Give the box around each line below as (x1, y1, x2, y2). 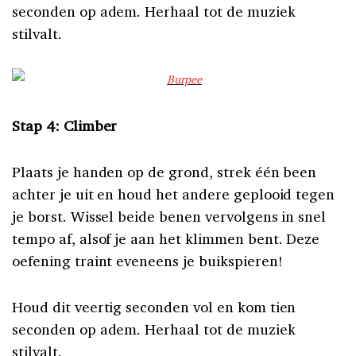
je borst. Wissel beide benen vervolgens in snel (12, 206, 327, 226)
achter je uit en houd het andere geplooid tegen (12, 184, 335, 203)
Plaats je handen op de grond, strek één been (12, 161, 317, 181)
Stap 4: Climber (12, 115, 122, 135)
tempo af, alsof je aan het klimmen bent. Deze (12, 228, 320, 248)
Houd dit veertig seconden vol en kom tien (12, 296, 296, 316)
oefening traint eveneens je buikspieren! (12, 250, 283, 270)
